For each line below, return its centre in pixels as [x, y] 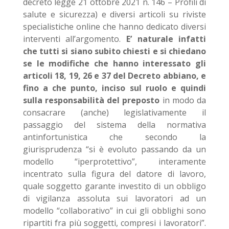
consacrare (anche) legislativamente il [114, 112]
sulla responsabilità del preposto [91, 100]
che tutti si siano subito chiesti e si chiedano [114, 51]
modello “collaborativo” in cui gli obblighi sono [114, 211]
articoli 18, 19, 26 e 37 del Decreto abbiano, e [114, 76]
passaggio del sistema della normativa [114, 125]
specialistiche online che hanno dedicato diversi [114, 27]
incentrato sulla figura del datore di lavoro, [114, 174]
